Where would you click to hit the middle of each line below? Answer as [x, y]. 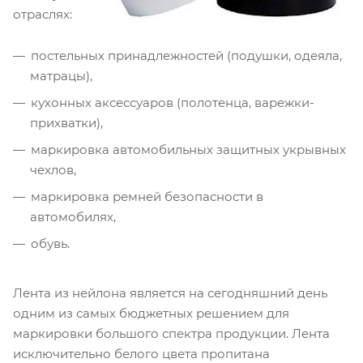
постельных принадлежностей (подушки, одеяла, [186, 56]
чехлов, [53, 170]
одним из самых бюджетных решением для [151, 314]
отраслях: [43, 15]
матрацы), [61, 76]
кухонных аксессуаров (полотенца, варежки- [173, 103]
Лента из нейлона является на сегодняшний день [170, 293]
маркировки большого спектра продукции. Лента [171, 334]
